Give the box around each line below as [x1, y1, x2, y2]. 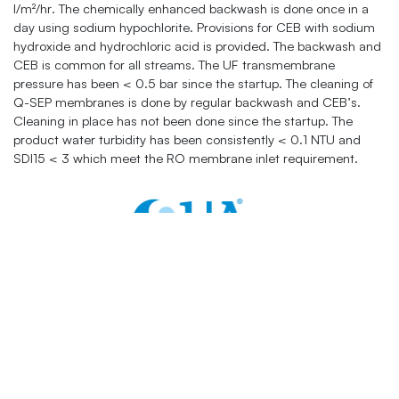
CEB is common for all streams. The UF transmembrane [13, 56, 335, 74]
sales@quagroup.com [34, 339, 162, 357]
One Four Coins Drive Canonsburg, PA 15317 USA [34, 371, 319, 389]
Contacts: [165, 275, 234, 295]
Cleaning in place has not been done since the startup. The [13, 112, 353, 130]
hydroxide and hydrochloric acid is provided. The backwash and [13, 37, 381, 55]
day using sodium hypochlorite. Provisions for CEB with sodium [13, 19, 375, 37]
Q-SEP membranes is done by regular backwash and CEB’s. [13, 94, 361, 111]
